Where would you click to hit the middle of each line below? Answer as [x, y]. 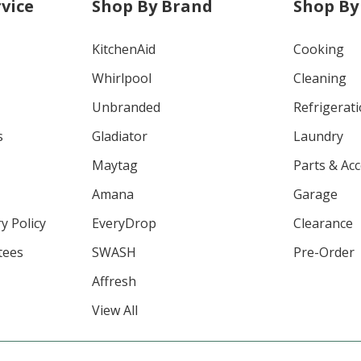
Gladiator [119, 136]
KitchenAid [123, 49]
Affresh [114, 281]
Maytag [114, 165]
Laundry [319, 136]
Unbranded [126, 107]
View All [114, 310]
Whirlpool [121, 78]
